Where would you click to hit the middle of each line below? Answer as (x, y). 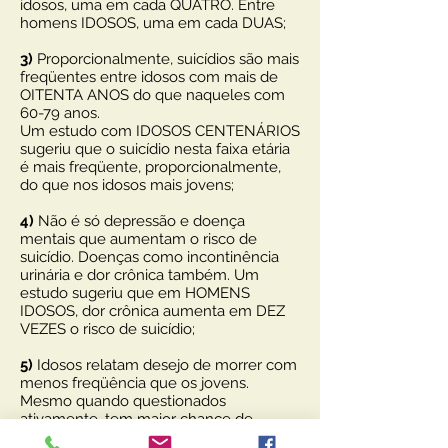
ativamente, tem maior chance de (136, 419)
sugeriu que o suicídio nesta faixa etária (155, 149)
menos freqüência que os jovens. (134, 383)
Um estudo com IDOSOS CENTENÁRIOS (160, 131)
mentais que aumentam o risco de (138, 239)
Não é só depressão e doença (139, 221)
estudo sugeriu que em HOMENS (135, 293)
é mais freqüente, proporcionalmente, (150, 167)
